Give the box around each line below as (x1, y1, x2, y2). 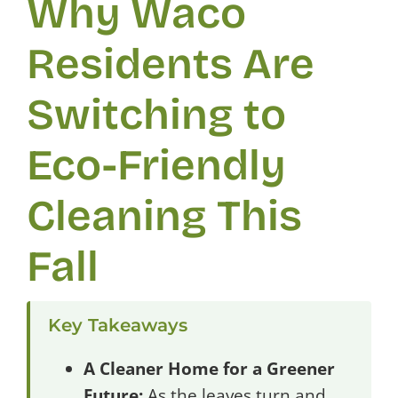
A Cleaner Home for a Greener (84, 357, 335, 380)
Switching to (27, 89, 286, 140)
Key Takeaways (48, 314, 187, 336)
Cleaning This (27, 190, 302, 242)
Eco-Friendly (27, 139, 286, 191)
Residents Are (27, 38, 314, 90)
